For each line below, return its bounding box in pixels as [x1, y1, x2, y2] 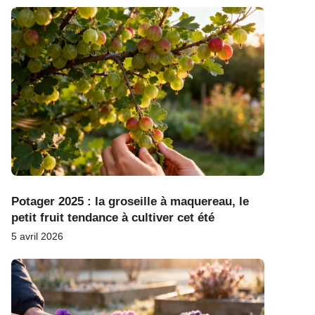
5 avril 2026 [11, 230, 63, 242]
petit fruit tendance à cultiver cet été [11, 210, 214, 224]
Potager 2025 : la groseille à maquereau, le [11, 194, 249, 208]
